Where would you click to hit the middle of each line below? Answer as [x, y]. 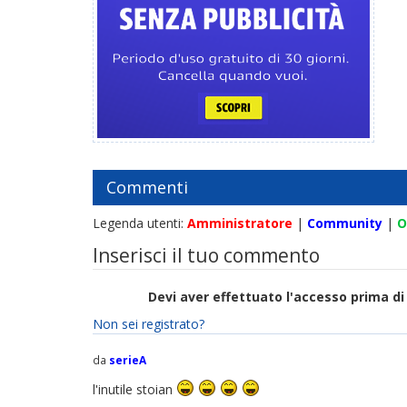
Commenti [147, 187]
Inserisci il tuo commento [206, 255]
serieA [128, 360]
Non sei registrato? [149, 324]
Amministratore [240, 223]
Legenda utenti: [140, 223]
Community [345, 223]
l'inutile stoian [134, 389]
